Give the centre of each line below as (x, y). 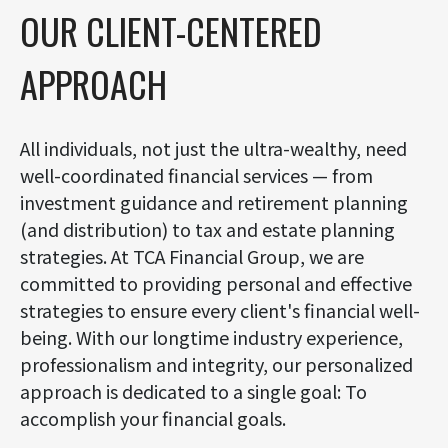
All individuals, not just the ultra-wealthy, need (213, 148)
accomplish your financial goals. (153, 418)
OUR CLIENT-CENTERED (171, 30)
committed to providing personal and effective (216, 283)
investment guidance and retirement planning (214, 202)
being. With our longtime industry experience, (211, 337)
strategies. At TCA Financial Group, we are (192, 256)
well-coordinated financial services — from (196, 175)
